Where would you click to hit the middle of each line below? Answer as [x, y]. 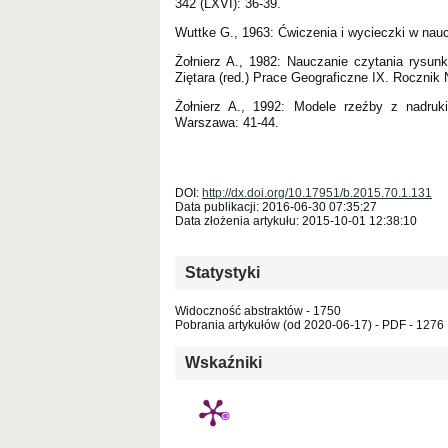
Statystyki [222, 272]
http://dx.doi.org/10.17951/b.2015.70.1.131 [317, 192]
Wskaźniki [223, 362]
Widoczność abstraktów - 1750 [258, 310]
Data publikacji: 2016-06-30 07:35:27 [276, 206]
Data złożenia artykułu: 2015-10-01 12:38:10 [296, 220]
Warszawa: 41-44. [227, 122]
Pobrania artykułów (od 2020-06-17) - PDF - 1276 [309, 324]
